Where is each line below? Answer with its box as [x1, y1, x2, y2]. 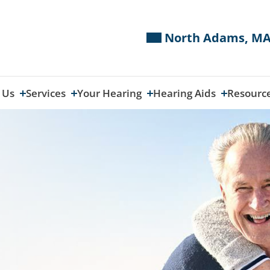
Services [25, 86, 68, 100]
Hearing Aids [152, 86, 218, 100]
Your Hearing [77, 86, 144, 100]
